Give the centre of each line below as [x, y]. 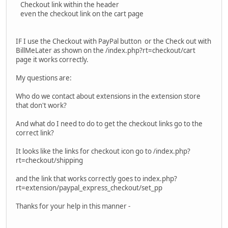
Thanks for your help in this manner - [73, 206]
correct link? [35, 133]
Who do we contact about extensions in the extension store [108, 96]
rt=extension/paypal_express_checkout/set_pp [89, 188]
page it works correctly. [52, 60]
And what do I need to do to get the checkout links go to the [109, 124]
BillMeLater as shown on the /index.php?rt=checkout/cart [106, 51]
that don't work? [41, 106]
